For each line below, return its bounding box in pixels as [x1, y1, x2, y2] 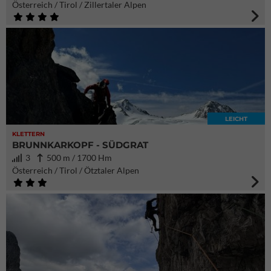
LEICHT [225, 115, 247, 123]
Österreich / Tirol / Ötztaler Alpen [12, 165, 139, 175]
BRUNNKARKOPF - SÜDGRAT [12, 139, 148, 151]
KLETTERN [12, 130, 45, 138]
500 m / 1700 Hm [43, 152, 112, 163]
